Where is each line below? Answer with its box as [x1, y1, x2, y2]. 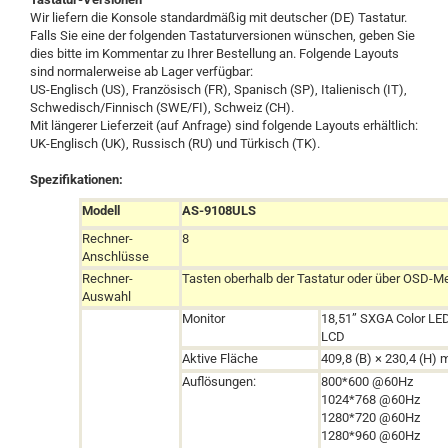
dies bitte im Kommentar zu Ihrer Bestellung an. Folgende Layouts [30, 46, 399, 61]
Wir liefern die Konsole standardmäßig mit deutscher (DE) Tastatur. [30, 10, 407, 25]
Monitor [182, 311, 226, 326]
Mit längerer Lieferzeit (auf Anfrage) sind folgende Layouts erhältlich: [30, 118, 418, 133]
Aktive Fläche [182, 351, 259, 366]
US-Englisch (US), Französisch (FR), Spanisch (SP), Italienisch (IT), [30, 82, 407, 97]
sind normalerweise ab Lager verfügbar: [30, 64, 253, 79]
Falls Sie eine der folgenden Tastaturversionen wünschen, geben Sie [30, 28, 415, 43]
